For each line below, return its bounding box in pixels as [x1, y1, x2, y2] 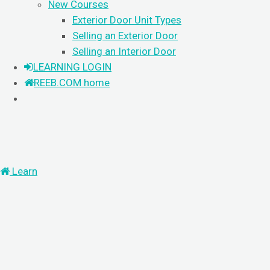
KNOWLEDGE [48, 181, 107, 193]
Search [224, 228, 256, 240]
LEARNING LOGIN [33, 61, 111, 73]
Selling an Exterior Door [72, 30, 178, 42]
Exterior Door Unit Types [72, 14, 181, 26]
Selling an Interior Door [72, 45, 176, 57]
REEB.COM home [34, 77, 110, 89]
